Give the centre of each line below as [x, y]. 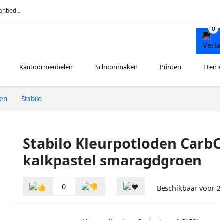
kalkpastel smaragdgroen [112, 160]
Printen [170, 67]
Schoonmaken [116, 67]
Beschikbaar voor [187, 188]
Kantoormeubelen [46, 67]
